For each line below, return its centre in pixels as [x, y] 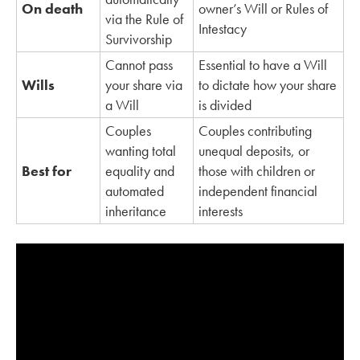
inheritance [136, 211]
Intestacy [223, 28]
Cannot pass [139, 64]
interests [221, 211]
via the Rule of [144, 18]
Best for [48, 170]
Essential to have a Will [263, 64]
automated [135, 190]
